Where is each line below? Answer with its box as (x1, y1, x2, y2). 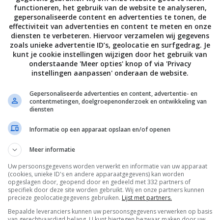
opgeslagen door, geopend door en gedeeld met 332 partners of (8, 178, 191, 186)
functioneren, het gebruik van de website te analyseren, (13, 3, 207, 12)
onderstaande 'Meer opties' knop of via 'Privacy (28, 59, 192, 68)
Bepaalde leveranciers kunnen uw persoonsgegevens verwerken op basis (8, 207, 212, 216)
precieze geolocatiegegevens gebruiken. (8, 193, 122, 202)
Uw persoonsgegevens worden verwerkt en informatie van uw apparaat (8, 162, 207, 170)
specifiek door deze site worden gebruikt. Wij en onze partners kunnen (8, 186, 204, 194)
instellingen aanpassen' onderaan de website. (31, 68, 189, 78)
